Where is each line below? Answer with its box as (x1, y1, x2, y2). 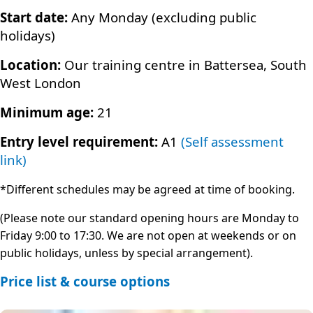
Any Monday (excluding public (68, 8, 256, 26)
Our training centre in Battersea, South (61, 56, 307, 73)
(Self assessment (181, 133, 284, 150)
